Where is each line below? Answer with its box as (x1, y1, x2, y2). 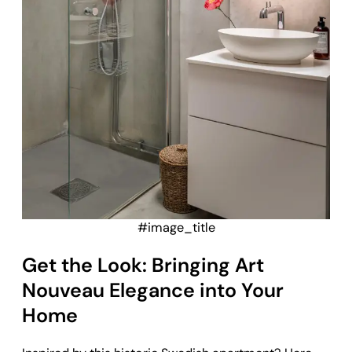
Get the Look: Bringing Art (22, 251, 264, 278)
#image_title (137, 219, 215, 236)
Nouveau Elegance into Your (22, 277, 284, 303)
